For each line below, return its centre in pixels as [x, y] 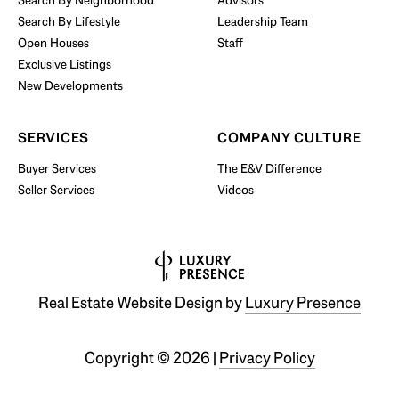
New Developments [70, 86]
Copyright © [127, 358]
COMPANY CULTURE [289, 138]
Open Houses [53, 43]
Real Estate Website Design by [142, 303]
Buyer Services [57, 169]
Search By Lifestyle [69, 22]
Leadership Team [263, 22]
